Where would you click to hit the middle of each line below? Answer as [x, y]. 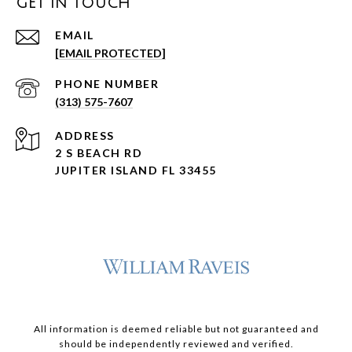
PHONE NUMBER [107, 84]
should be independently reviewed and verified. [176, 344]
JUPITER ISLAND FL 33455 [136, 170]
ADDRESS [85, 136]
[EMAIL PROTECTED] [110, 53]
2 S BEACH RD [99, 153]
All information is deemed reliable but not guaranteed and [176, 329]
